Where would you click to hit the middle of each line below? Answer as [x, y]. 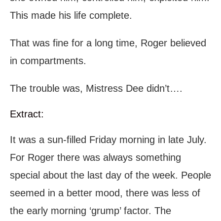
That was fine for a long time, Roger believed [108, 43]
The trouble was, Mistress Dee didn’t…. [96, 89]
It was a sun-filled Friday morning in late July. [108, 140]
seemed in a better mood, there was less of [105, 193]
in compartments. [48, 61]
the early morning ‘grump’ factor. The [91, 211]
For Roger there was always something [95, 158]
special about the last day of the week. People [110, 175]
